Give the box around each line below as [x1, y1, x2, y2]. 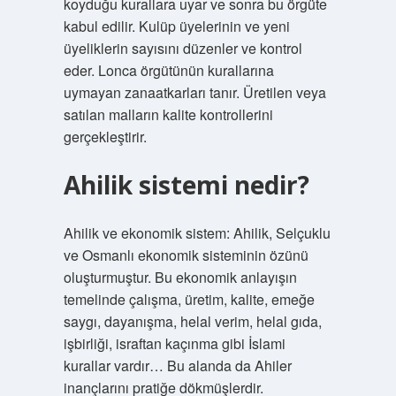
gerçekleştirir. [63, 126, 147, 147]
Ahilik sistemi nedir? [63, 168, 309, 202]
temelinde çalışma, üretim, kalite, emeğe [63, 289, 315, 309]
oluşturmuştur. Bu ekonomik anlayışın [63, 267, 297, 287]
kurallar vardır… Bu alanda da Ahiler [63, 355, 292, 376]
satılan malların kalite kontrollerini [63, 104, 273, 125]
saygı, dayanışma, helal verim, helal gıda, [63, 311, 322, 331]
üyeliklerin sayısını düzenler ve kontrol [63, 38, 302, 58]
